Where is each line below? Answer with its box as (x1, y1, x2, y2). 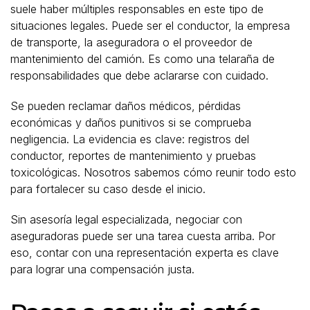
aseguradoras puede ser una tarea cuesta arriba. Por (10, 228, 275, 243)
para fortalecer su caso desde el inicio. (10, 181, 206, 196)
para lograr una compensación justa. (10, 262, 194, 276)
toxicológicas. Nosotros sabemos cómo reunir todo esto (10, 165, 296, 179)
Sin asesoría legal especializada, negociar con (10, 212, 242, 226)
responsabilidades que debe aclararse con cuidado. (10, 68, 268, 82)
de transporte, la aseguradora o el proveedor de (10, 35, 253, 49)
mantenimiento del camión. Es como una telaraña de (10, 51, 275, 66)
